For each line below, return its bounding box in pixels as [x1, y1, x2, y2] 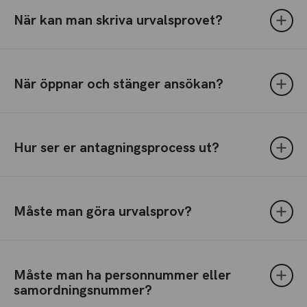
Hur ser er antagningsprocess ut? [14, 140, 223, 156]
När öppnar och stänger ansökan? [14, 76, 228, 93]
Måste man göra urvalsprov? [14, 204, 196, 220]
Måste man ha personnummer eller [14, 267, 231, 284]
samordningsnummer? [14, 282, 152, 299]
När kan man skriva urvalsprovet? [14, 12, 227, 29]
